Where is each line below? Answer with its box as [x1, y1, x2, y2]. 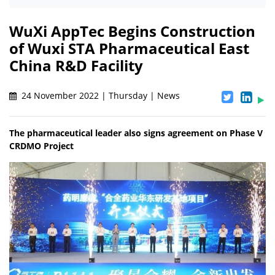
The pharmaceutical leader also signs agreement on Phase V [9, 127, 263, 139]
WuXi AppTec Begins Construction [9, 21, 255, 42]
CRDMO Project [9, 140, 74, 152]
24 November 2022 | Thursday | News [19, 90, 180, 102]
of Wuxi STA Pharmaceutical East [9, 38, 249, 59]
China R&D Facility [9, 55, 143, 76]
